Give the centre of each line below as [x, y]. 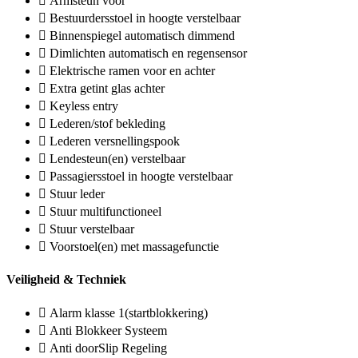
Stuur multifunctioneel [105, 212]
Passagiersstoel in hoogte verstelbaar [141, 177]
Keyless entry [84, 106]
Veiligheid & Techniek [66, 279]
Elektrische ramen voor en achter [132, 71]
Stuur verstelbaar [92, 229]
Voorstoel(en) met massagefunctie [134, 247]
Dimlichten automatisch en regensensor [148, 54]
